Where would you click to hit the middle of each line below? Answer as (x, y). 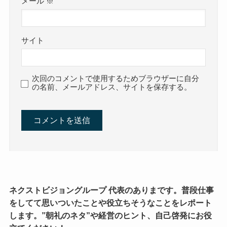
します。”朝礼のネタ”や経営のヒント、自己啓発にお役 (110, 215)
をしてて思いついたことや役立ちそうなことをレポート (110, 202)
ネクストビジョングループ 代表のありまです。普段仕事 (111, 190)
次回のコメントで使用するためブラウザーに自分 (116, 79)
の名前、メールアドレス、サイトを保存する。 (112, 87)
